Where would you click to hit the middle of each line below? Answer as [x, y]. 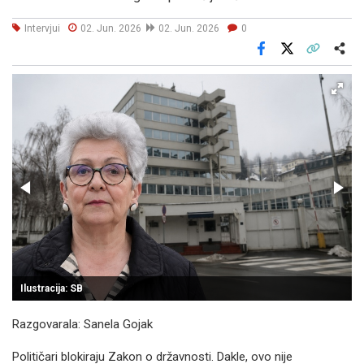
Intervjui [42, 28]
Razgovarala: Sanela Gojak [82, 324]
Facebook [284, 59]
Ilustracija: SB [52, 288]
